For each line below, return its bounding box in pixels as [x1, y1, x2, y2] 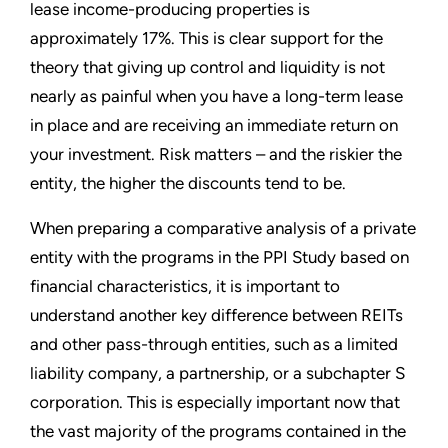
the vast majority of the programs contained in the [30, 420, 406, 441]
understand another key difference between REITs [30, 304, 403, 325]
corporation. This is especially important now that [30, 391, 400, 412]
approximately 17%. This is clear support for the [30, 27, 383, 48]
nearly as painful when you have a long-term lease [30, 85, 403, 106]
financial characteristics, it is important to [30, 275, 340, 296]
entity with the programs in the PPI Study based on [30, 246, 409, 267]
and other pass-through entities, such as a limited [30, 333, 398, 354]
